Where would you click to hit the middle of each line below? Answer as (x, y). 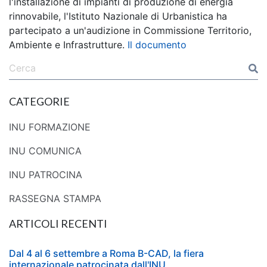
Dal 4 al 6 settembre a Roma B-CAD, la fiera (106, 254)
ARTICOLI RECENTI (58, 224)
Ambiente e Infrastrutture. (68, 45)
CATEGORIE (39, 102)
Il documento (157, 45)
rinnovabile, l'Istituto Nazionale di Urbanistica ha (118, 16)
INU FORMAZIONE (50, 127)
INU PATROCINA (46, 175)
